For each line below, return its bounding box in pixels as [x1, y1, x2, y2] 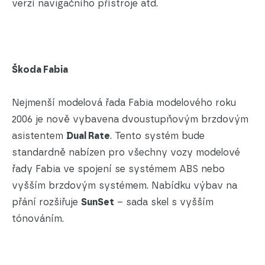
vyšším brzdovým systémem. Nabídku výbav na [12, 180, 237, 192]
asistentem [12, 130, 66, 142]
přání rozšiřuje [12, 196, 81, 208]
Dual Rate [66, 130, 110, 142]
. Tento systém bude [110, 130, 205, 142]
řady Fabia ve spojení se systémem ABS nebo [12, 163, 225, 175]
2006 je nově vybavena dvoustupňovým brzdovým [12, 114, 248, 125]
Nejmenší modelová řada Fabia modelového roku [12, 97, 236, 109]
